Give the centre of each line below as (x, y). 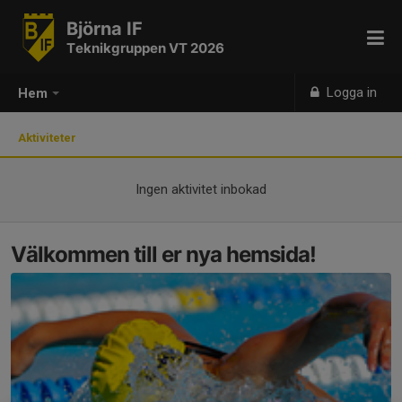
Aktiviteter (50, 138)
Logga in (350, 92)
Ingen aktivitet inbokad (201, 189)
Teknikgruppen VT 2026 (145, 48)
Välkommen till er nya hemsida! (163, 254)
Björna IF (105, 29)
